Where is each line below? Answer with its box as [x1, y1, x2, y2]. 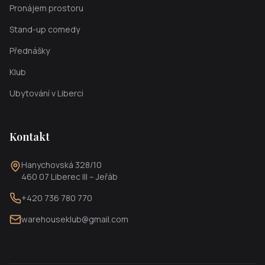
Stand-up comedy [9, 24, 80, 35]
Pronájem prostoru [9, 2, 83, 14]
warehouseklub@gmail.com [21, 214, 128, 225]
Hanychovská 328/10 [21, 159, 102, 170]
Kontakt [9, 130, 50, 144]
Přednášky [9, 45, 50, 56]
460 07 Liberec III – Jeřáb [21, 171, 118, 182]
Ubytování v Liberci [9, 88, 83, 99]
